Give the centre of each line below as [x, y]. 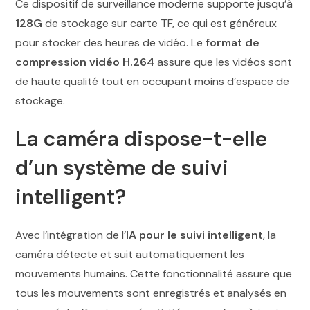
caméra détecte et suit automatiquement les [130, 255]
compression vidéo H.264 [85, 62]
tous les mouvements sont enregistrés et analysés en [151, 293]
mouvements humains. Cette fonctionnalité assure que [154, 274]
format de [233, 43]
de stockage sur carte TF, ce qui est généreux [160, 24]
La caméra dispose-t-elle [142, 139]
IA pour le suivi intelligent [195, 235]
